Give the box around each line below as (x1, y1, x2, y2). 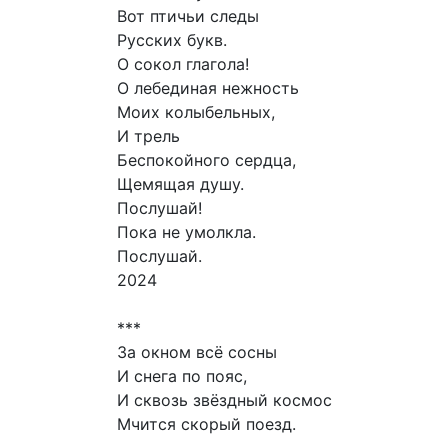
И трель (117, 126, 180, 147)
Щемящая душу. (117, 174, 244, 195)
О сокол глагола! (117, 54, 249, 75)
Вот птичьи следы (117, 6, 259, 27)
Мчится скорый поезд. (117, 414, 296, 435)
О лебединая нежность (117, 78, 299, 99)
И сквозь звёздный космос (117, 390, 332, 411)
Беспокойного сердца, (117, 150, 296, 171)
